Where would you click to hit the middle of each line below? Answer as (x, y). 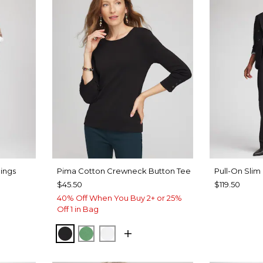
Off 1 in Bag (78, 209)
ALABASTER (136, 233)
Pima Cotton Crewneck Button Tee (124, 171)
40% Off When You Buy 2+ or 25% (120, 198)
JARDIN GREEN (124, 233)
